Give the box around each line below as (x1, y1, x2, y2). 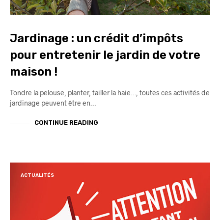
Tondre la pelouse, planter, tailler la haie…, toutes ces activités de (10, 88, 210, 97)
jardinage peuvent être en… (10, 98, 96, 107)
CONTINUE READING (34, 119, 98, 127)
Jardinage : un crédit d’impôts (10, 31, 183, 45)
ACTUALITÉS (21, 172, 54, 178)
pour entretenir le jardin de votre (10, 48, 200, 62)
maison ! (10, 64, 57, 79)
